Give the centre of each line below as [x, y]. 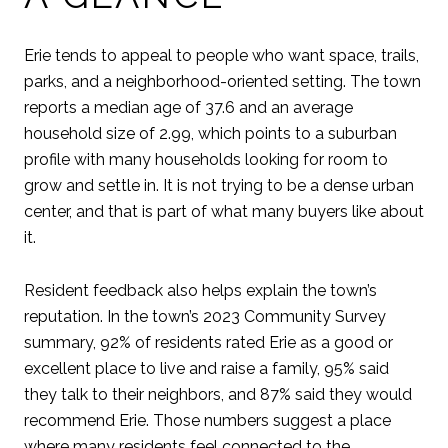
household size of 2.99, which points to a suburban [210, 134]
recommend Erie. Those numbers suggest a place [207, 420]
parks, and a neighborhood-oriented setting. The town [222, 82]
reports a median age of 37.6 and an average [188, 108]
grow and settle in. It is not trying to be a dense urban [219, 186]
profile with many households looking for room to [206, 160]
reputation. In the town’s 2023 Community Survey [205, 316]
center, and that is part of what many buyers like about [224, 212]
